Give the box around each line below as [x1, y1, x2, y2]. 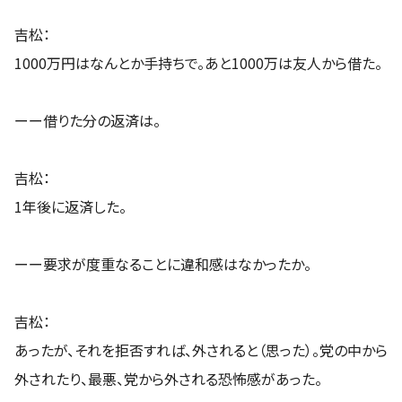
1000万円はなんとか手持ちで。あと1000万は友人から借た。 [14, 51, 382, 74]
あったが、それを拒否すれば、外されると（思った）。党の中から [14, 338, 388, 361]
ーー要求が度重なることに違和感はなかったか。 [14, 252, 311, 275]
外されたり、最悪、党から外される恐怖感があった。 [14, 367, 322, 389]
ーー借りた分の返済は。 [14, 109, 161, 131]
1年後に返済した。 [14, 195, 127, 217]
